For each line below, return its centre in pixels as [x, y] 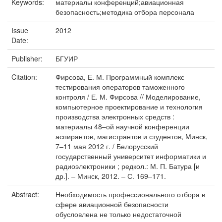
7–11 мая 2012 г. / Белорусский [107, 146]
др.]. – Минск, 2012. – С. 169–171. [111, 176]
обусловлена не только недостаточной [118, 214]
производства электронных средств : [115, 116]
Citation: [25, 77]
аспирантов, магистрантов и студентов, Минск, [132, 136]
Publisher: [28, 58]
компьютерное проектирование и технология [129, 107]
